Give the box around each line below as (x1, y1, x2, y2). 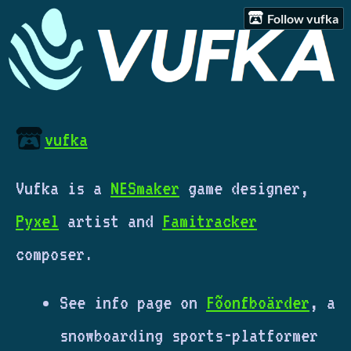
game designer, (179, 176, 309, 199)
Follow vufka (267, 10, 339, 26)
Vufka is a (16, 176, 110, 199)
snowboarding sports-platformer (60, 324, 318, 346)
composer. (16, 242, 93, 265)
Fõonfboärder (206, 291, 309, 313)
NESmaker (110, 176, 179, 199)
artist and (59, 209, 162, 232)
